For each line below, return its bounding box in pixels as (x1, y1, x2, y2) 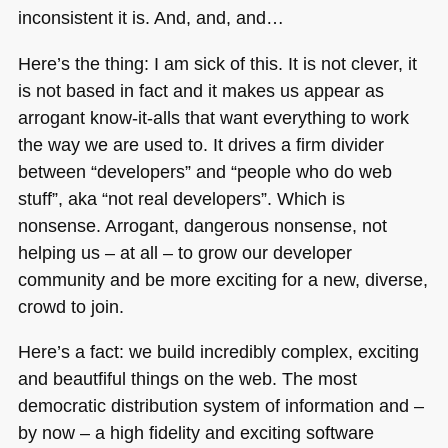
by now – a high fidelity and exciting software (17, 421, 374, 443)
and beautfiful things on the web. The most (17, 367, 357, 389)
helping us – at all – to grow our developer (17, 241, 352, 263)
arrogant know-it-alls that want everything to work (17, 106, 409, 128)
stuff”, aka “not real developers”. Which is (17, 187, 345, 209)
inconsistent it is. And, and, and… (17, 7, 284, 29)
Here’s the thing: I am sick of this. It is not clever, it (17, 52, 417, 74)
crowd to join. (17, 295, 124, 317)
